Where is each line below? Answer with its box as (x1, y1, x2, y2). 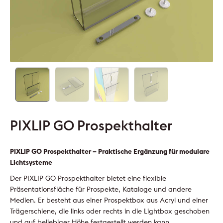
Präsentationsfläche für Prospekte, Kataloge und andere (10, 184, 192, 194)
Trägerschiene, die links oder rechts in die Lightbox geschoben (10, 206, 210, 216)
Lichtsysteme (10, 157, 52, 167)
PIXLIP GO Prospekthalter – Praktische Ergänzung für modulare (10, 146, 210, 156)
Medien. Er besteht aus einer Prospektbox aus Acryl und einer (10, 195, 208, 205)
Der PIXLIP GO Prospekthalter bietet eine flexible (10, 173, 166, 183)
